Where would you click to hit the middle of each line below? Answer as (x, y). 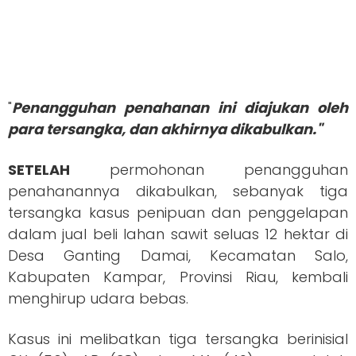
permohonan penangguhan (209, 170)
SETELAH (39, 170)
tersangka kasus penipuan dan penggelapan (178, 213)
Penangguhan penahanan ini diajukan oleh (180, 108)
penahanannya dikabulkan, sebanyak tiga (178, 192)
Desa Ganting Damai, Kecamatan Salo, (178, 256)
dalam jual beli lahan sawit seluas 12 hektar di (178, 234)
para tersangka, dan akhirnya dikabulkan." (165, 130)
